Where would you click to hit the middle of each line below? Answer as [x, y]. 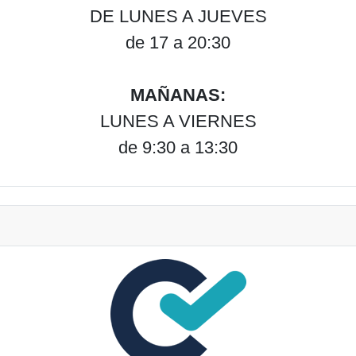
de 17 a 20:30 [178, 43]
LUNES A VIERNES [178, 122]
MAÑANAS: [178, 95]
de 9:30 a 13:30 [178, 148]
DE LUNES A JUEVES [178, 17]
